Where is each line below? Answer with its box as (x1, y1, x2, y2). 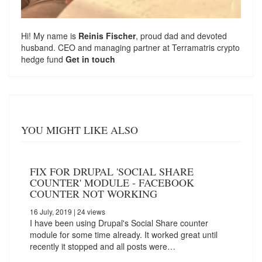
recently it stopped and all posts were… (30, 240, 175, 253)
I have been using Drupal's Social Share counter (30, 217, 208, 229)
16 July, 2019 (30, 206, 72, 217)
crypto (217, 42, 240, 54)
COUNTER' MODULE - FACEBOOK (30, 175, 194, 190)
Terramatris (172, 42, 217, 54)
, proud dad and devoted (136, 30, 227, 42)
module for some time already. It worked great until (30, 229, 218, 241)
